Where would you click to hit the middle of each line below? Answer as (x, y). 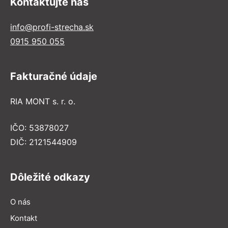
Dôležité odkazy (50, 177)
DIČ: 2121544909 (44, 142)
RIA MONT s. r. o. (43, 101)
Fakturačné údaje (54, 76)
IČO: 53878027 (39, 127)
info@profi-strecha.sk (52, 27)
